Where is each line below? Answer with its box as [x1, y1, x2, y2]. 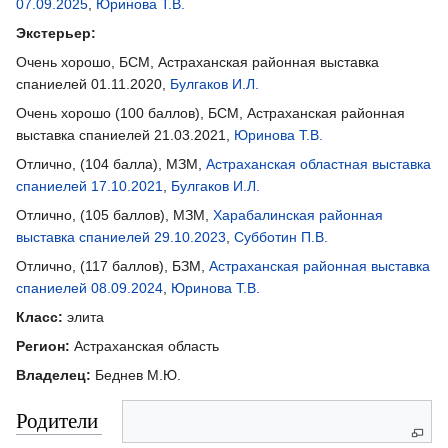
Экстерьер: [16, 24, 96, 41]
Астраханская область [70, 337, 219, 354]
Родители [16, 405, 98, 434]
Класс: [16, 308, 63, 325]
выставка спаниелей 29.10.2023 [16, 228, 226, 245]
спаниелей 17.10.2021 [16, 177, 163, 194]
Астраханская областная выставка [206, 155, 431, 172]
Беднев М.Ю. [91, 366, 181, 383]
